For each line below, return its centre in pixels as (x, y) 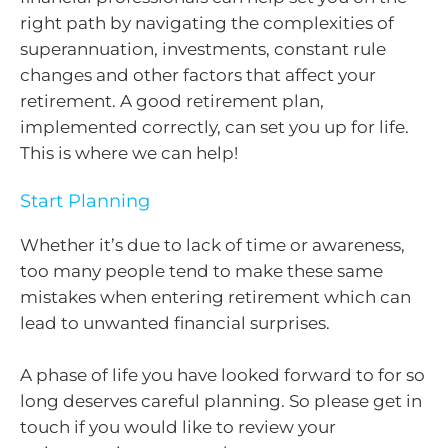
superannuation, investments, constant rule (203, 48)
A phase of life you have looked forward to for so (222, 374)
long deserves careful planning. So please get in (221, 400)
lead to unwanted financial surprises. (175, 323)
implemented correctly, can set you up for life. (214, 126)
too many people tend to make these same (201, 271)
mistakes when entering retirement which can (215, 297)
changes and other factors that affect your (198, 74)
